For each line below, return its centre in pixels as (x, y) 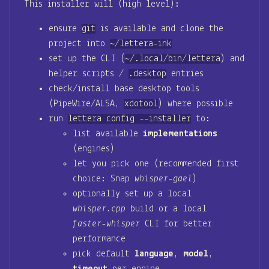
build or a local (166, 209)
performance (99, 239)
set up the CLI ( (87, 59)
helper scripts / (89, 74)
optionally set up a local (132, 194)
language (154, 254)
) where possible (195, 104)
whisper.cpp (99, 209)
